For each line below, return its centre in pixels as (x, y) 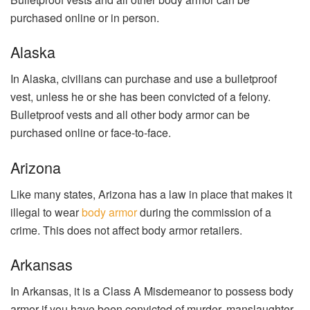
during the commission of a (204, 212)
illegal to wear (46, 212)
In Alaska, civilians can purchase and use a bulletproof (144, 79)
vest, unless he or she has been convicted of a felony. (140, 97)
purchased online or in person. (85, 17)
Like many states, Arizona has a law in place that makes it (151, 194)
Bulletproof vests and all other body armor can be (130, 115)
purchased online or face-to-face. (91, 133)
